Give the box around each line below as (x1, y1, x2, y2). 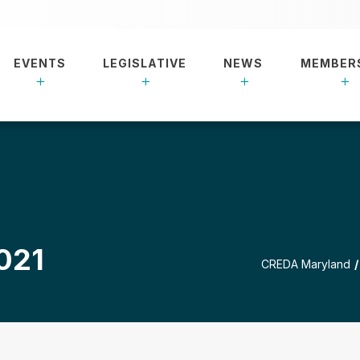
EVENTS (13, 55, 66, 70)
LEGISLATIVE (102, 55, 186, 70)
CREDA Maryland (261, 257, 350, 272)
